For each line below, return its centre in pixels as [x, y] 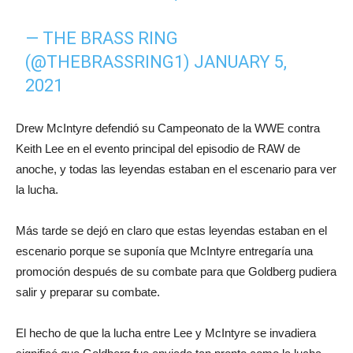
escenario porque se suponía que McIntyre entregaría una [164, 251]
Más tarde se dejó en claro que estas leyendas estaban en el [171, 230]
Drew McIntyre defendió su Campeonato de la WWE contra [168, 128]
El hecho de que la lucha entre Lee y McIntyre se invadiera [166, 333]
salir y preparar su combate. [88, 292]
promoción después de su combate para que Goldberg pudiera [176, 271]
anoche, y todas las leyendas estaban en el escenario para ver [176, 169]
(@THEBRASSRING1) [110, 61]
